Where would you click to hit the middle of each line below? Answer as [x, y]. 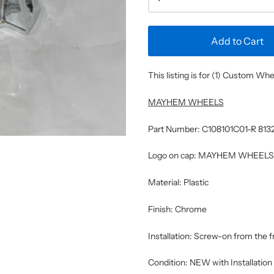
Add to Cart [237, 41]
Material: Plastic [178, 182]
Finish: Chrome [177, 209]
